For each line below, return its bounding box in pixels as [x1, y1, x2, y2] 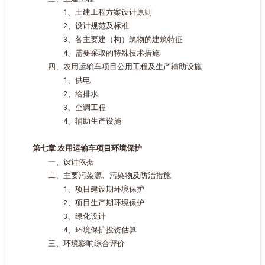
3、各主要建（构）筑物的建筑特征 [17, 35, 183, 44]
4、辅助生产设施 [17, 117, 121, 125]
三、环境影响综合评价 [17, 239, 125, 248]
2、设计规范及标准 [17, 21, 129, 30]
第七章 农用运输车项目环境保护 [32, 144, 142, 153]
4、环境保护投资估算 [17, 225, 137, 234]
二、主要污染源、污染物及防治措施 [17, 171, 171, 180]
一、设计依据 [17, 157, 94, 166]
